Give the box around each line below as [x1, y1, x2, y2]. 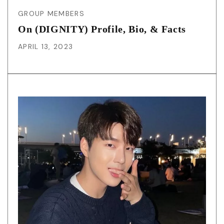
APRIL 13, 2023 [18, 42, 73, 51]
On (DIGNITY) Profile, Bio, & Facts [18, 23, 186, 35]
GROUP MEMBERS [18, 9, 84, 18]
